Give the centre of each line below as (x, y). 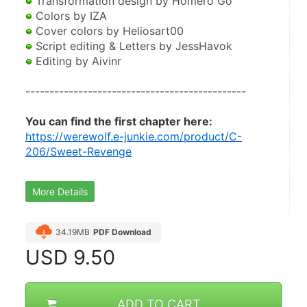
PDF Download (122, 232)
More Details (60, 192)
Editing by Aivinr (78, 61)
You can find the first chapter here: (119, 122)
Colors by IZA (70, 16)
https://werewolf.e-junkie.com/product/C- (134, 137)
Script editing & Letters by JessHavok (134, 46)
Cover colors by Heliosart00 (110, 31)
